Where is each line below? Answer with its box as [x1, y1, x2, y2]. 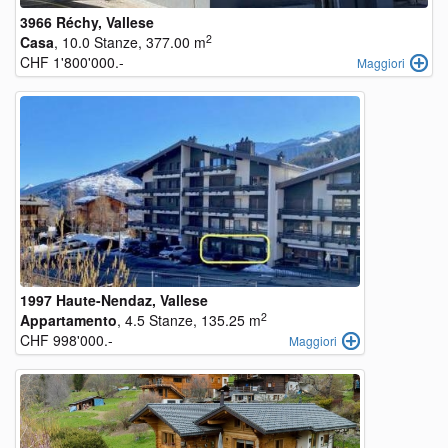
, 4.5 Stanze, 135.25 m [117, 310, 261, 330]
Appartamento [20, 310, 117, 330]
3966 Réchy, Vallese [20, 12, 154, 32]
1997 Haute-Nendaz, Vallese [20, 290, 208, 310]
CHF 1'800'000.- [20, 52, 124, 72]
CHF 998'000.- [20, 330, 113, 350]
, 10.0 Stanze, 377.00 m [54, 32, 206, 52]
